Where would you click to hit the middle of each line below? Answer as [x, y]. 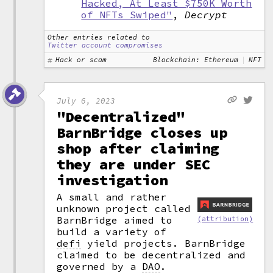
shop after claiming [138, 148]
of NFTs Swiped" [127, 15]
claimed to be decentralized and [151, 255]
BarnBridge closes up [142, 133]
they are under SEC [134, 164]
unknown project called [124, 208]
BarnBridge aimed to [115, 220]
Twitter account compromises [105, 45]
